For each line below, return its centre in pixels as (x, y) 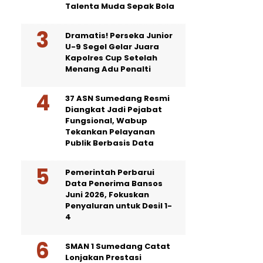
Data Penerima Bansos (114, 183)
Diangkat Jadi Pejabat (114, 109)
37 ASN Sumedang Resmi (117, 98)
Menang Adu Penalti (108, 69)
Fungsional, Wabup (106, 121)
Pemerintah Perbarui (110, 172)
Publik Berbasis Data (109, 143)
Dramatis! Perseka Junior (119, 36)
